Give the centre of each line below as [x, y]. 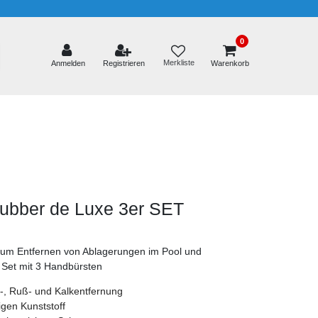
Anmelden [68, 63]
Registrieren [124, 63]
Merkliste [179, 63]
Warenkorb [230, 63]
